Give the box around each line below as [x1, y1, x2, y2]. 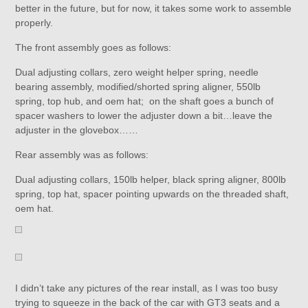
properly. [15, 17, 54, 28]
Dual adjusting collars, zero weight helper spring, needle [15, 67, 259, 78]
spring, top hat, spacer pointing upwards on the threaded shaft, [15, 188, 289, 199]
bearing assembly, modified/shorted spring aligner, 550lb [15, 81, 261, 92]
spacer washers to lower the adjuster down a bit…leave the [15, 110, 273, 121]
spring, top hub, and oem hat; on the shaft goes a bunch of [15, 96, 274, 107]
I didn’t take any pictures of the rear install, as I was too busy [15, 283, 278, 294]
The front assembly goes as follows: [15, 42, 172, 53]
